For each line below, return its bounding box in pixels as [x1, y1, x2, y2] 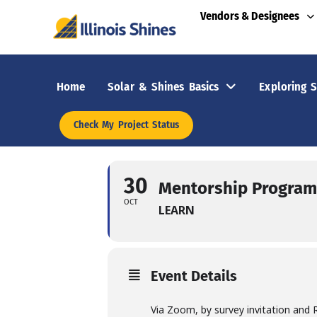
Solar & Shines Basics [108, 79, 219, 93]
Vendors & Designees [200, 9, 299, 23]
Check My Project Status [73, 119, 180, 131]
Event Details [151, 267, 237, 284]
